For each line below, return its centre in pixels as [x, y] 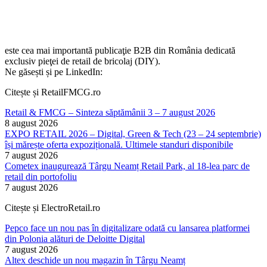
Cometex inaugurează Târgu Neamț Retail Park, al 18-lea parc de [127, 166]
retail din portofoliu [41, 177]
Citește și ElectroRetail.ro [52, 208]
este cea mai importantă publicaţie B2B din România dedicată [120, 51]
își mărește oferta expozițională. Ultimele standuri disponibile [119, 145]
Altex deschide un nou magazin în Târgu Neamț [95, 260]
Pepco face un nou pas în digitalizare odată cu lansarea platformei [127, 228]
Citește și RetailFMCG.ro [53, 92]
